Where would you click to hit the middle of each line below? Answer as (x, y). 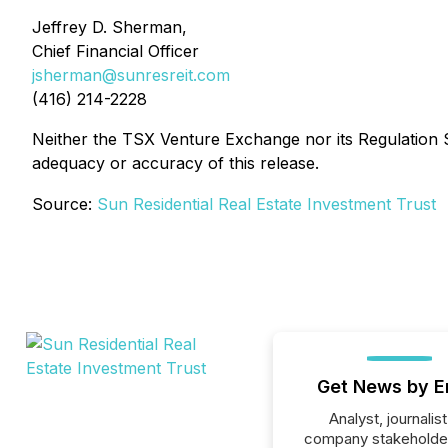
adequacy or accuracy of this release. (175, 163)
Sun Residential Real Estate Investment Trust (266, 204)
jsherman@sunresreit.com (131, 75)
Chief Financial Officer (115, 51)
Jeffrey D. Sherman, (109, 27)
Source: (64, 204)
